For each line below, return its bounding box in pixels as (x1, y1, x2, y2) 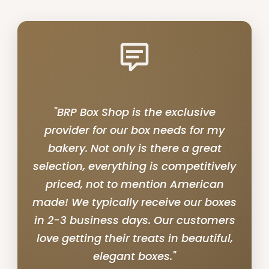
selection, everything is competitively (33, 158, 236, 174)
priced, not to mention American (45, 176, 224, 192)
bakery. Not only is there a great (47, 140, 222, 156)
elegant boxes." (93, 248, 176, 264)
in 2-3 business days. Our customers (34, 212, 235, 228)
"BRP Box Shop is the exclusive (53, 104, 216, 119)
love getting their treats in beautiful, (36, 230, 233, 246)
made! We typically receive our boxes (32, 194, 237, 210)
